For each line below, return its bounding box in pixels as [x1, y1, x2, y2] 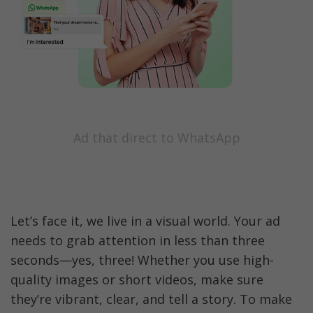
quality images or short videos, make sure [10, 270, 263, 288]
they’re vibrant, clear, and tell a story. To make [10, 290, 292, 307]
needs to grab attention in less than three [10, 231, 265, 249]
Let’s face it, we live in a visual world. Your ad [10, 212, 280, 229]
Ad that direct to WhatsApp [73, 129, 240, 147]
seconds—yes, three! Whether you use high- [10, 251, 274, 268]
